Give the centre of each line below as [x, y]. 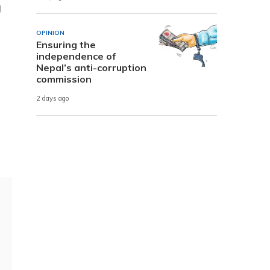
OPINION [50, 33]
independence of [76, 56]
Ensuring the [66, 44]
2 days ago [53, 99]
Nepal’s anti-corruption [91, 67]
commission [64, 79]
